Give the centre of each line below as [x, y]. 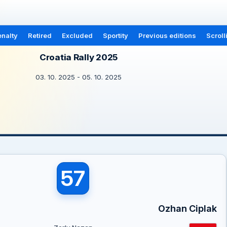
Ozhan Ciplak [187, 209]
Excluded [77, 35]
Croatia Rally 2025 [79, 57]
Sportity [115, 35]
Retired [40, 35]
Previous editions [167, 35]
